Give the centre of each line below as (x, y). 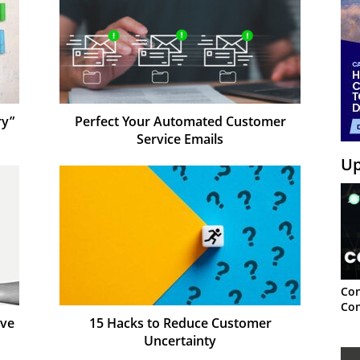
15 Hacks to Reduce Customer (180, 323)
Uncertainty (180, 340)
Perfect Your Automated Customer (180, 121)
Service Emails (180, 139)
